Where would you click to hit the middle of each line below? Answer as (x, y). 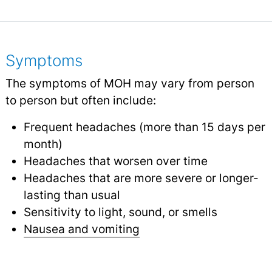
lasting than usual (72, 195)
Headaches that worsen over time (115, 161)
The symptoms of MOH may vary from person (130, 83)
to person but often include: (80, 100)
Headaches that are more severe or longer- (141, 178)
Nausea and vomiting (81, 229)
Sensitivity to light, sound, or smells (120, 212)
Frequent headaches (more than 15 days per (144, 127)
